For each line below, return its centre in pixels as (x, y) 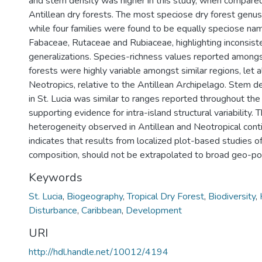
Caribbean (101, 211)
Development (154, 211)
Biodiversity (232, 196)
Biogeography (95, 196)
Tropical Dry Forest (166, 196)
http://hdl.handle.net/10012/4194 (99, 252)
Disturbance (53, 211)
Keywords (56, 177)
